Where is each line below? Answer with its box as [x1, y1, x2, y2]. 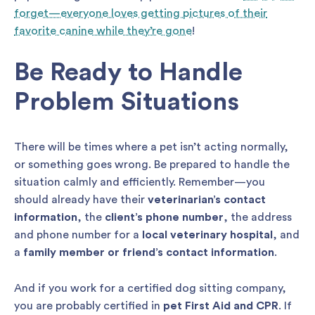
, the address [224, 212, 292, 224]
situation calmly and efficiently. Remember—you [14, 176, 265, 188]
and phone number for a [14, 229, 142, 241]
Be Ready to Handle [14, 60, 243, 86]
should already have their [14, 194, 148, 206]
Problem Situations [14, 89, 239, 115]
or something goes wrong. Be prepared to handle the [14, 159, 290, 171]
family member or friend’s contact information [23, 247, 274, 259]
